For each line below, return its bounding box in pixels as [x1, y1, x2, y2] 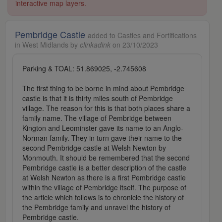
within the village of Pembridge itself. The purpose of [22, 182, 186, 193]
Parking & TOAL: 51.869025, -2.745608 [22, 63, 146, 74]
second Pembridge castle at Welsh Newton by [22, 143, 166, 153]
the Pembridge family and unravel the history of [22, 202, 170, 213]
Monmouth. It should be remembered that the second [22, 153, 190, 163]
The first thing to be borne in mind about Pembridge [22, 83, 184, 94]
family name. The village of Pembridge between [22, 113, 171, 123]
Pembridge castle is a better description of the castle [22, 163, 186, 173]
